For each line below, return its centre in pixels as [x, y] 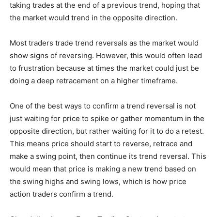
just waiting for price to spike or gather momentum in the [107, 119]
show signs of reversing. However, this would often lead [106, 56]
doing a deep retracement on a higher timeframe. [94, 81]
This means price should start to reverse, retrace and [101, 144]
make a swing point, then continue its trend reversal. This [108, 156]
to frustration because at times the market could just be [104, 68]
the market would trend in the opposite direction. [93, 18]
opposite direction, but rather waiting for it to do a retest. [107, 131]
